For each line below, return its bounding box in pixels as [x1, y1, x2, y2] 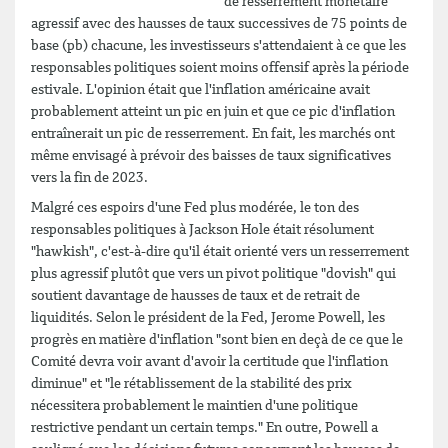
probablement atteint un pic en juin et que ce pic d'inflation [31, 105, 395, 119]
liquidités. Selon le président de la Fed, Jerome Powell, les [31, 310, 385, 325]
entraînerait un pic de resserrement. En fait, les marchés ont [31, 127, 395, 141]
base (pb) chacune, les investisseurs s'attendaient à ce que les [31, 39, 406, 53]
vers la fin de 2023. [31, 171, 148, 185]
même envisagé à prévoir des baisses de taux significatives [31, 149, 391, 163]
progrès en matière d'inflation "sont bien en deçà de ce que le [31, 332, 403, 347]
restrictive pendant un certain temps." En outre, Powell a [31, 420, 378, 435]
